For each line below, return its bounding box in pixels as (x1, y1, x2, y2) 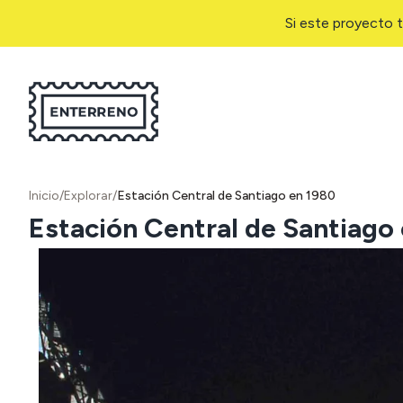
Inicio (29, 188, 59, 203)
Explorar (64, 188, 112, 203)
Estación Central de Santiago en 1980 (117, 188, 336, 203)
